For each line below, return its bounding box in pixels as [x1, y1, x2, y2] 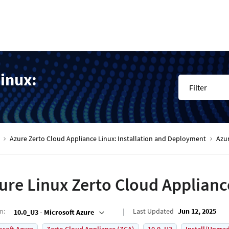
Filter [189, 82, 208, 93]
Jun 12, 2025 [178, 207, 216, 216]
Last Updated [133, 207, 174, 216]
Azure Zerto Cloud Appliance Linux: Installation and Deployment [10, 134, 206, 143]
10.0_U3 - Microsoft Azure [14, 207, 94, 217]
